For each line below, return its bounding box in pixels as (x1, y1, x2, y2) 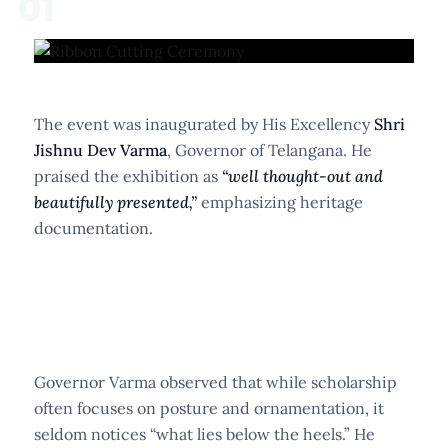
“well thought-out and (222, 165, 383, 186)
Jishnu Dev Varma (34, 139, 167, 160)
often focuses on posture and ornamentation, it (34, 397, 384, 418)
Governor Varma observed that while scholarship (34, 371, 397, 392)
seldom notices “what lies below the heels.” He (34, 423, 375, 444)
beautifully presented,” (34, 191, 197, 212)
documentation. (34, 217, 153, 238)
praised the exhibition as (34, 165, 222, 186)
